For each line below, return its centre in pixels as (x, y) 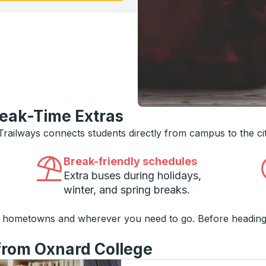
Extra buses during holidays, (132, 175)
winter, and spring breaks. (126, 190)
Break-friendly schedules (130, 161)
